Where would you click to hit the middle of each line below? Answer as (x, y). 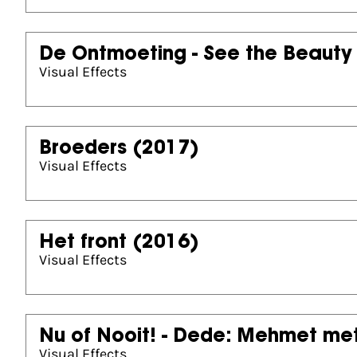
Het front (83, 243)
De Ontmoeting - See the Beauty (196, 55)
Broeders (83, 149)
